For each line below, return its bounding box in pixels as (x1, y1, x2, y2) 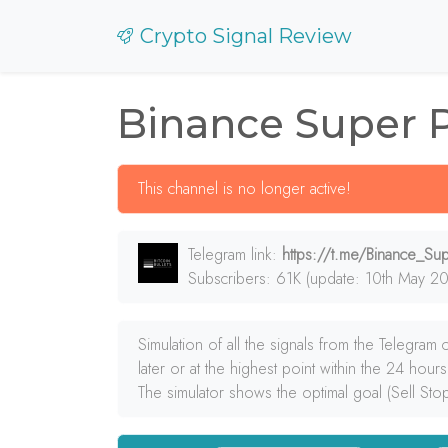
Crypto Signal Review (140, 24, 352, 48)
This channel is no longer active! (138, 177, 351, 200)
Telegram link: (188, 243, 282, 266)
